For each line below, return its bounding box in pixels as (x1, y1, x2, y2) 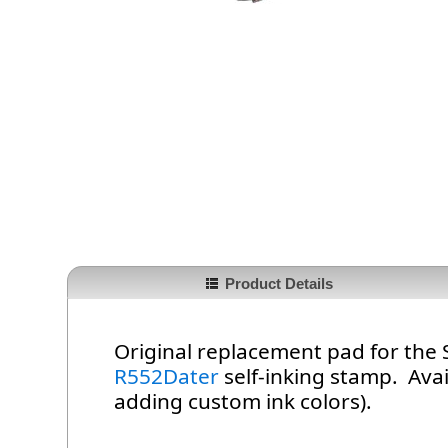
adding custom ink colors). (114, 387, 373, 416)
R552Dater (114, 362, 220, 391)
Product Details (224, 275, 333, 293)
